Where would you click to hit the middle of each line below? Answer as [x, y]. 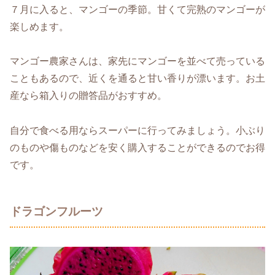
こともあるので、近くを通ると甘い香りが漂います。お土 [137, 79]
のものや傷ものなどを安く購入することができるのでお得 [137, 148]
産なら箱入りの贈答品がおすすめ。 [88, 96]
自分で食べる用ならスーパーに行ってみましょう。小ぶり [137, 131]
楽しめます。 [39, 26]
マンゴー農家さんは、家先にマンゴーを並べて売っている [137, 61]
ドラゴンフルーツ [56, 212]
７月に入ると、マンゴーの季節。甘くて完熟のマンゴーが [137, 9]
